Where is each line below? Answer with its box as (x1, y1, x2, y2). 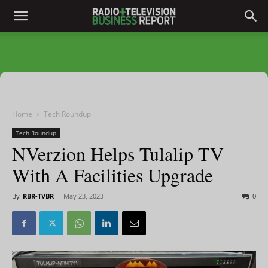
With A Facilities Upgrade (12, 162, 213, 188)
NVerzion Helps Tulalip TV (12, 141, 224, 166)
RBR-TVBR (23, 191, 54, 200)
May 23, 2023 (63, 191, 103, 200)
